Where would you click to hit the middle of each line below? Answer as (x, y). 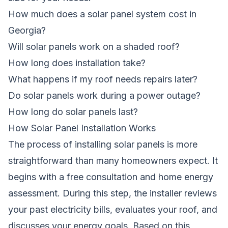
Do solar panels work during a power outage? (104, 95)
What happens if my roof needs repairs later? (103, 79)
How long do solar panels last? (73, 111)
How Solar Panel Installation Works (82, 128)
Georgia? (27, 30)
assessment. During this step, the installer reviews (112, 193)
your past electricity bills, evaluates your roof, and (113, 209)
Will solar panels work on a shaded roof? (94, 46)
